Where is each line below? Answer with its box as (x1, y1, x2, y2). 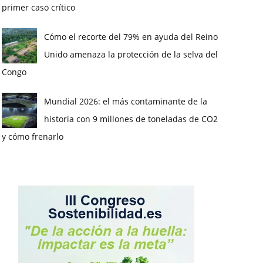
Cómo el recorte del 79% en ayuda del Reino (43, 31, 218, 43)
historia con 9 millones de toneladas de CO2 (43, 113, 218, 125)
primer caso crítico (1, 2, 75, 14)
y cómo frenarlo (1, 131, 63, 143)
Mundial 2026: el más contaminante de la (43, 96, 207, 107)
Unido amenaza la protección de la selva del (43, 49, 218, 60)
